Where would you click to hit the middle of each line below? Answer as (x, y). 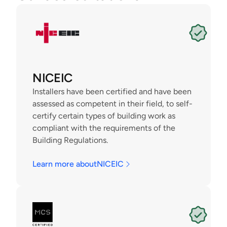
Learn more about (65, 164)
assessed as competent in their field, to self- (112, 104)
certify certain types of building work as (104, 116)
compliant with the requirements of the (104, 128)
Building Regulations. (70, 140)
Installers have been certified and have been (112, 91)
